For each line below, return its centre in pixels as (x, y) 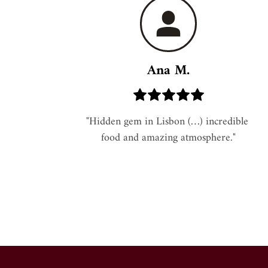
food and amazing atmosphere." (169, 138)
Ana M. (169, 71)
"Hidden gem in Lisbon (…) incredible (167, 122)
